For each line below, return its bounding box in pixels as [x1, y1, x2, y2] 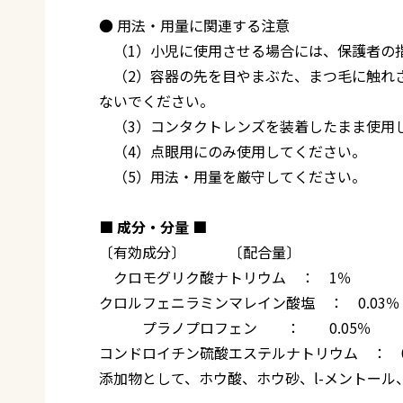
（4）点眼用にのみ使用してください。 [99, 139, 366, 162]
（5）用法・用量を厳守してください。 [99, 165, 366, 187]
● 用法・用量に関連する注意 [99, 13, 290, 36]
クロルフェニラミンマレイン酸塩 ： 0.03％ [99, 291, 400, 313]
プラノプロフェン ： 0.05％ [99, 316, 372, 338]
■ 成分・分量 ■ [99, 215, 221, 237]
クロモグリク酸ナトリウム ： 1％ [99, 265, 352, 288]
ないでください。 [99, 89, 214, 112]
